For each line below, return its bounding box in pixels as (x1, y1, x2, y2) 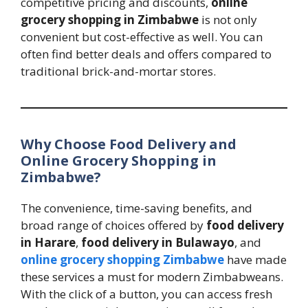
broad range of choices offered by (21, 217, 206, 234)
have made (224, 252, 287, 268)
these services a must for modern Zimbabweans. (21, 269, 283, 285)
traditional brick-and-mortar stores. (21, 63, 216, 80)
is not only (199, 12, 257, 28)
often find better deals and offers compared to (21, 46, 272, 63)
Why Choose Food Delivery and (21, 135, 236, 154)
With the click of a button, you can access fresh (21, 286, 272, 302)
